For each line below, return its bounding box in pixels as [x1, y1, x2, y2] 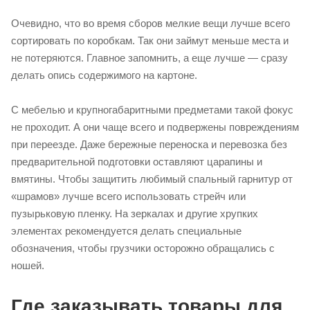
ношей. [11, 259, 44, 271]
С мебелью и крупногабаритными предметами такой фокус [11, 103, 293, 116]
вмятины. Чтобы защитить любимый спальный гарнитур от [11, 172, 293, 185]
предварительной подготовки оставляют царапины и [11, 155, 262, 167]
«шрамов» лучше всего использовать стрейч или [11, 190, 246, 202]
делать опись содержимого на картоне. [11, 69, 197, 81]
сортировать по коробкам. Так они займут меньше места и [11, 34, 289, 46]
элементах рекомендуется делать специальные [11, 224, 241, 237]
